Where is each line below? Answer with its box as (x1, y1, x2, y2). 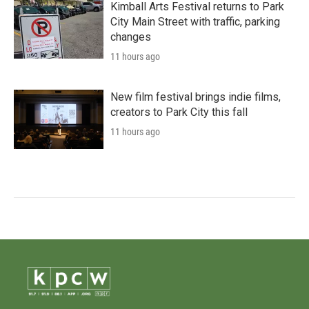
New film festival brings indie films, (110, 90, 281, 103)
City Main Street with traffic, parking (110, 15, 280, 28)
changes (110, 30, 151, 43)
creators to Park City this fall (110, 106, 248, 119)
